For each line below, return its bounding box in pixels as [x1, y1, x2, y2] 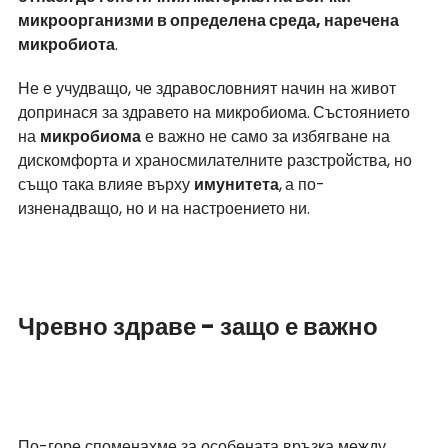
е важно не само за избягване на [141, 125, 394, 149]
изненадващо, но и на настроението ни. [18, 197, 314, 221]
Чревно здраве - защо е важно [18, 310, 378, 344]
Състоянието [313, 101, 414, 125]
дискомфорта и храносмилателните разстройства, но [18, 149, 416, 173]
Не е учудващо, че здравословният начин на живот [18, 77, 400, 101]
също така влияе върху [18, 173, 194, 197]
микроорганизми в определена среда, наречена [18, 9, 402, 33]
